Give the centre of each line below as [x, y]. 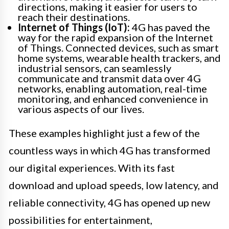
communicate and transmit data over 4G [109, 78]
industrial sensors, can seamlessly [95, 68]
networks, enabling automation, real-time [112, 89]
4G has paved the [170, 27]
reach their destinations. [74, 17]
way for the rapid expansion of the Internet [116, 38]
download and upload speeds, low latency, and [114, 185]
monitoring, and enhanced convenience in [113, 99]
